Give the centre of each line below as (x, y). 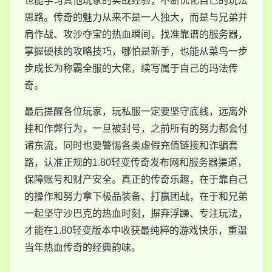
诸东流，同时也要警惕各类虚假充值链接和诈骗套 (131, 145)
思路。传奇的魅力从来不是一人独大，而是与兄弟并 (136, 17)
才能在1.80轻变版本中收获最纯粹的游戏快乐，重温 (136, 230)
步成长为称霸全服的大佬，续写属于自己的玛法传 (131, 68)
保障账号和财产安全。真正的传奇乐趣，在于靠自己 (136, 179)
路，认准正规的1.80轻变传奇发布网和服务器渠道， (136, 162)
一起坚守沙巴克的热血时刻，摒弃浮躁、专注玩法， (136, 213)
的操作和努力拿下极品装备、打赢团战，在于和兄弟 (136, 196)
